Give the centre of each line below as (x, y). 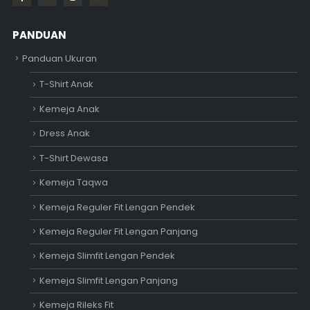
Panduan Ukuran (59, 58)
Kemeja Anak (69, 109)
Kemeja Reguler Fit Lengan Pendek (117, 207)
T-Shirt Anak (66, 84)
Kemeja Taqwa (73, 183)
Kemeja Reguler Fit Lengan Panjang (118, 231)
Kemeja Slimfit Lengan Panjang (108, 280)
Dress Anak (64, 134)
